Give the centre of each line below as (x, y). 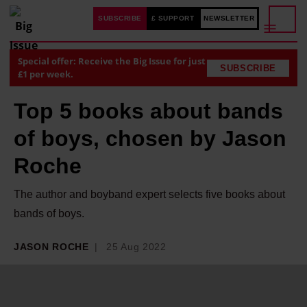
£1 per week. (46, 74)
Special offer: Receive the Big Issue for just (112, 61)
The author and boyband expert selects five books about (149, 194)
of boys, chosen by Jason (150, 138)
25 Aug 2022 (136, 247)
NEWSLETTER (229, 18)
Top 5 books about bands (148, 111)
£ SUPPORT (172, 18)
